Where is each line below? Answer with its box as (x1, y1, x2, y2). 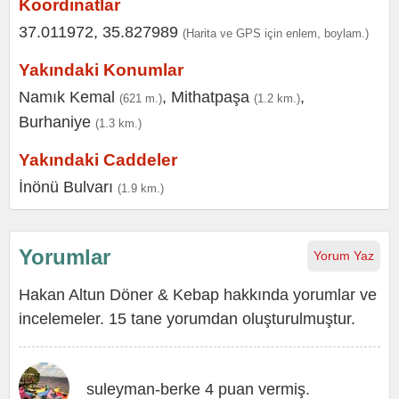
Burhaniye (19, 113, 91, 131)
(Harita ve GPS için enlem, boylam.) (183, 27, 369, 40)
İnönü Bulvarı (19, 178, 113, 196)
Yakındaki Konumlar (19, 61, 183, 79)
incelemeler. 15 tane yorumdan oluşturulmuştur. (19, 310, 355, 328)
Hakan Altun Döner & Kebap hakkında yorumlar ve (19, 286, 377, 304)
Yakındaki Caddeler (19, 151, 177, 169)
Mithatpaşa (171, 88, 249, 106)
